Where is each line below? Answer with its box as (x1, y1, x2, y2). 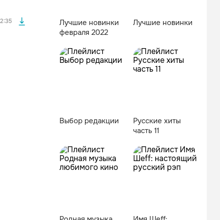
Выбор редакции (59, 116, 119, 126)
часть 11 (133, 126, 159, 136)
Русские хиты (133, 116, 181, 126)
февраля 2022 (59, 27, 108, 37)
